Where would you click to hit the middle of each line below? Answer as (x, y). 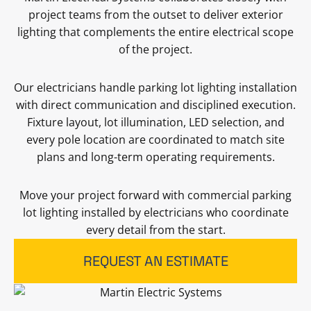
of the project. (155, 49)
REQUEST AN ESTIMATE (155, 261)
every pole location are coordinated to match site (155, 140)
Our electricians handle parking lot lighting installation (155, 87)
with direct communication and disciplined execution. (155, 105)
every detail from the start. (155, 230)
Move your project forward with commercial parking (155, 195)
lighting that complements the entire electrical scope (155, 32)
